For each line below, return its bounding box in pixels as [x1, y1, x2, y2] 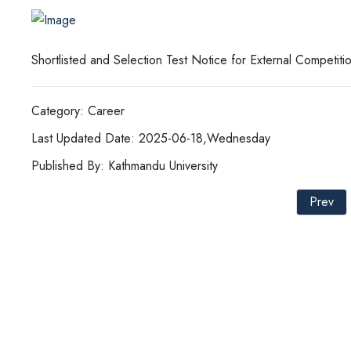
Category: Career [31, 101, 125, 120]
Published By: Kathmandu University [31, 156, 218, 175]
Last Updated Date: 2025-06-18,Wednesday [31, 128, 270, 147]
